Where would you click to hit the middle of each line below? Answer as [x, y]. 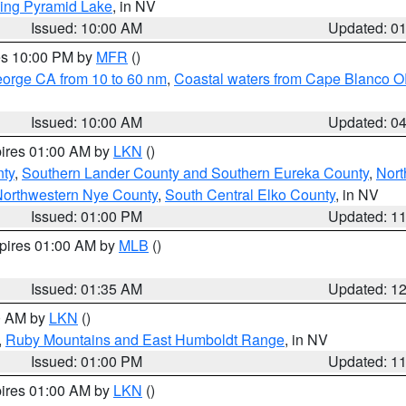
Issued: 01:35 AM [87, 289]
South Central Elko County [250, 194]
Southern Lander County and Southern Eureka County [195, 173]
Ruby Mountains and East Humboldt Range [145, 339]
